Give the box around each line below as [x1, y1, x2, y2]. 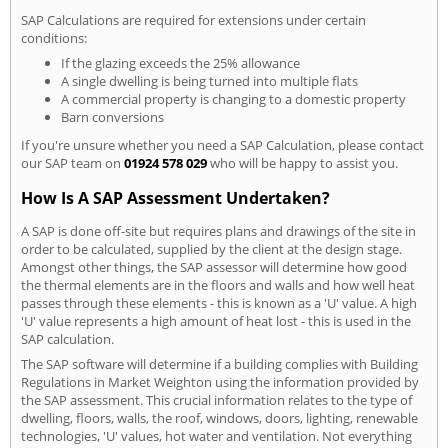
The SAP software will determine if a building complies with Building [21, 355, 418, 374]
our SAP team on [21, 154, 124, 173]
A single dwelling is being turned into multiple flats [61, 72, 358, 91]
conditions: [21, 29, 87, 48]
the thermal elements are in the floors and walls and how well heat [21, 276, 415, 295]
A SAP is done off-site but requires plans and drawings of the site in [21, 222, 416, 241]
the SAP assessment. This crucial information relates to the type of [21, 391, 412, 410]
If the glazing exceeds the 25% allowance [61, 54, 300, 73]
